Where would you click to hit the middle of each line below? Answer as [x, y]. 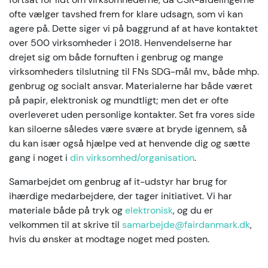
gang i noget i [39, 158]
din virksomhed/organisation [132, 158]
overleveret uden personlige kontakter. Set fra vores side [132, 115]
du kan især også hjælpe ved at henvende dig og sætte [130, 144]
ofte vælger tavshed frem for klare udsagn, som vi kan [126, 14]
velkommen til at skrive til [66, 225]
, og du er [193, 211]
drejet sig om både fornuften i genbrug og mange [116, 57]
